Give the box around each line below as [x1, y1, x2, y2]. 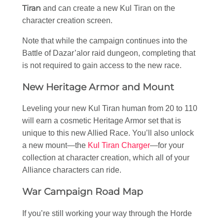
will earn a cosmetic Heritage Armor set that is [22, 116, 181, 125]
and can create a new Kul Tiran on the [41, 4, 175, 13]
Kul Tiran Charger [88, 141, 150, 150]
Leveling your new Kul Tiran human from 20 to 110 [22, 104, 197, 113]
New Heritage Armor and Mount [22, 81, 174, 93]
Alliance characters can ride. [22, 166, 121, 175]
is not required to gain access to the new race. [22, 61, 182, 70]
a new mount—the [22, 141, 88, 150]
